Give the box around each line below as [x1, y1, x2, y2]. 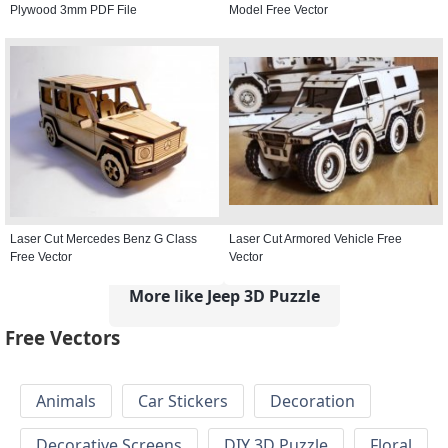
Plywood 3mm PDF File [10, 2, 137, 17]
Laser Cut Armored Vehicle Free [229, 231, 402, 246]
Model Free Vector [229, 2, 328, 17]
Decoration [270, 390, 355, 413]
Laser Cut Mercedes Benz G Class [10, 231, 197, 246]
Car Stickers [138, 390, 228, 413]
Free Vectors [5, 325, 120, 351]
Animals [36, 390, 96, 413]
